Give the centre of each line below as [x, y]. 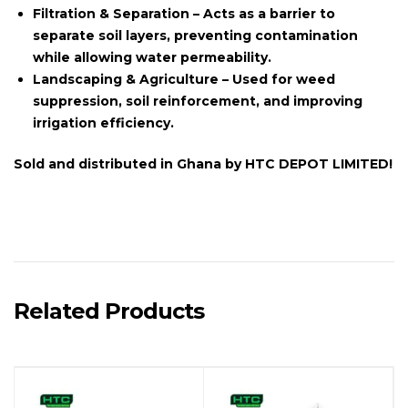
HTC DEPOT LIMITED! [317, 163]
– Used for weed [277, 79]
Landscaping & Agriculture [126, 79]
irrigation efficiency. [103, 122]
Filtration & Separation [111, 13]
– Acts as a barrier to [262, 13]
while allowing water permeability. [152, 57]
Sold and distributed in [95, 163]
